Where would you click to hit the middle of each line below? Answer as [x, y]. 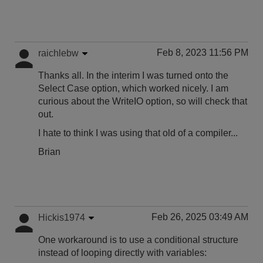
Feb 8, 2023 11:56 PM [203, 53]
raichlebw [58, 53]
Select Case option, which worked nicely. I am [133, 88]
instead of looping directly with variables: [124, 253]
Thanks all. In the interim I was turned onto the [133, 75]
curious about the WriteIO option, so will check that [143, 101]
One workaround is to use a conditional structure [138, 240]
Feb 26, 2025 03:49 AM [200, 217]
